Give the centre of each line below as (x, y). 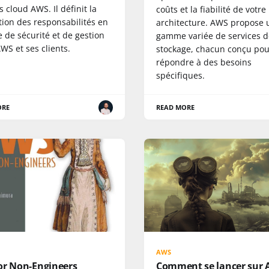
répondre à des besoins (204, 62)
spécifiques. (180, 75)
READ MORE (176, 107)
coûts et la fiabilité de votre (211, 9)
